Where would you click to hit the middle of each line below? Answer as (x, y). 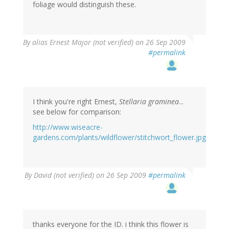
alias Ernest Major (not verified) (83, 42)
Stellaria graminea (149, 102)
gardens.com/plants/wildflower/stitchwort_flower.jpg (119, 138)
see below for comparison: (77, 112)
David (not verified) (64, 175)
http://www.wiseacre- (68, 127)
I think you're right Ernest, (76, 102)
